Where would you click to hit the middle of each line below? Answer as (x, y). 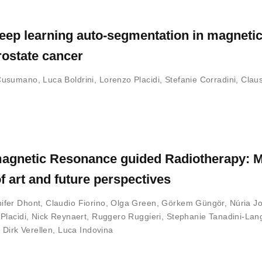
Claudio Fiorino (76, 203)
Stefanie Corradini (200, 79)
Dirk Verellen (28, 230)
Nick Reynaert (59, 216)
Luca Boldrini (68, 79)
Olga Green (134, 203)
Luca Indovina (86, 230)
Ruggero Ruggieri (127, 216)
